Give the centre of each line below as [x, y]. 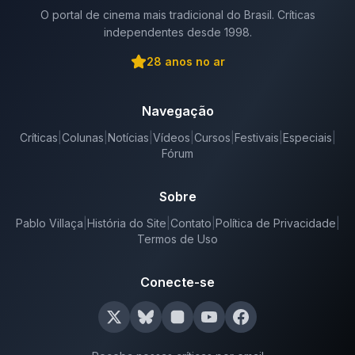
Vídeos [171, 137]
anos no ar [193, 61]
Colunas [82, 137]
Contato [191, 223]
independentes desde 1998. [177, 32]
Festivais [256, 137]
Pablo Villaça [49, 223]
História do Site [126, 223]
